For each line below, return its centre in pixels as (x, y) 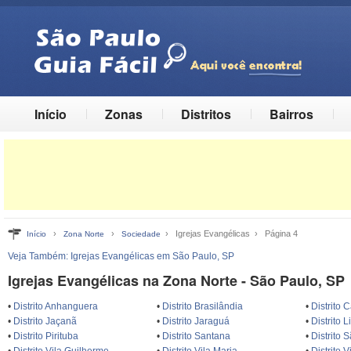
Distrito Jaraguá (196, 321)
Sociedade (141, 234)
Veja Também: (39, 256)
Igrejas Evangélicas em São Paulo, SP (152, 256)
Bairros (291, 114)
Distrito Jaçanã (45, 321)
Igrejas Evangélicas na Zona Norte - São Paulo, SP (176, 280)
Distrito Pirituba (46, 336)
